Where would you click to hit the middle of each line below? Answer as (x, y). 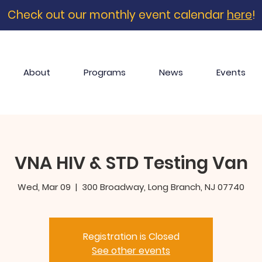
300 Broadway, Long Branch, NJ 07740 (163, 187)
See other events (131, 251)
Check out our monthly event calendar (117, 15)
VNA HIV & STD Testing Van (131, 163)
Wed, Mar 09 (44, 187)
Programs (105, 72)
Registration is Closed (131, 237)
